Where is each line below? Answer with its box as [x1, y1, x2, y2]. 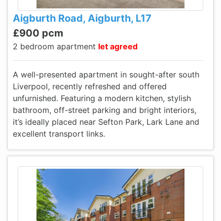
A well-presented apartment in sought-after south [13, 70, 199, 79]
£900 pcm [13, 27, 63, 39]
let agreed [98, 41, 138, 51]
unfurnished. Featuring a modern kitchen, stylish [13, 93, 191, 103]
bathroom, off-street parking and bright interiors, [13, 105, 196, 115]
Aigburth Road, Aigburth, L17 [13, 12, 151, 24]
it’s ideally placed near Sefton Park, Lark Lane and [13, 117, 199, 127]
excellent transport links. [13, 129, 105, 139]
